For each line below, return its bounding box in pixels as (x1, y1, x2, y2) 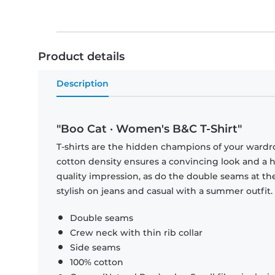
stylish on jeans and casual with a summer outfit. (56, 185, 273, 197)
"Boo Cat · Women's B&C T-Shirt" (56, 122, 242, 136)
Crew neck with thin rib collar (70, 227, 203, 239)
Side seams (70, 242, 120, 254)
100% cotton (70, 257, 123, 268)
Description (56, 78, 109, 90)
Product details (38, 50, 125, 64)
